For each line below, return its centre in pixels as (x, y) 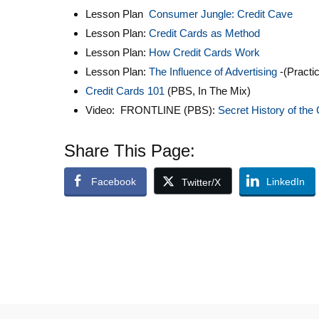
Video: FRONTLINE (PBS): (152, 110)
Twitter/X (201, 182)
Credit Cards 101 (125, 91)
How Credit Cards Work (204, 52)
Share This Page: (130, 151)
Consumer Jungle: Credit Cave (221, 14)
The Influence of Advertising (213, 72)
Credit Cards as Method (204, 33)
